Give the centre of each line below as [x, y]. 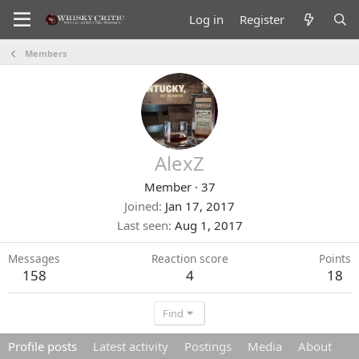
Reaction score [190, 258]
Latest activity [131, 346]
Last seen [142, 225]
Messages [34, 258]
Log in [207, 19]
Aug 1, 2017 [208, 225]
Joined [141, 206]
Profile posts [42, 346]
